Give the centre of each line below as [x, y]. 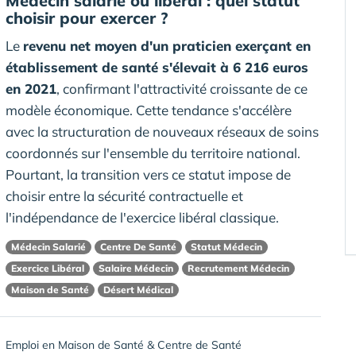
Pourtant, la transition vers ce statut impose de [148, 174]
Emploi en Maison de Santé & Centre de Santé [124, 344]
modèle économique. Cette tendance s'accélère [149, 110]
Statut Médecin [226, 247]
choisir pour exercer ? [87, 17]
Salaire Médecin [136, 269]
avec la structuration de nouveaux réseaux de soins [162, 131]
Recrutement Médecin [238, 269]
